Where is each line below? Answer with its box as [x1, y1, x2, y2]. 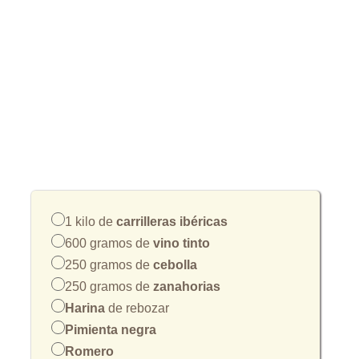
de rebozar [105, 301, 169, 316]
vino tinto [153, 236, 210, 251]
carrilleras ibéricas [116, 215, 228, 229]
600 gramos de [65, 236, 153, 251]
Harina [65, 301, 105, 316]
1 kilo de [65, 215, 116, 229]
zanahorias [153, 280, 220, 294]
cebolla [153, 258, 197, 272]
